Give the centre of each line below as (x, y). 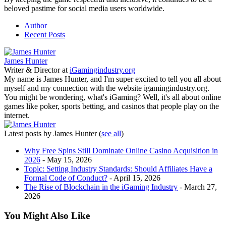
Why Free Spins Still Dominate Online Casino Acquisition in (121, 150)
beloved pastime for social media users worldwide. (84, 8)
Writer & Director (32, 70)
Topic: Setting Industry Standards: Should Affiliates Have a (118, 168)
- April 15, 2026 (134, 178)
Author (36, 25)
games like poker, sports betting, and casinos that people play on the (111, 106)
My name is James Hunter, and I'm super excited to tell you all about (112, 79)
